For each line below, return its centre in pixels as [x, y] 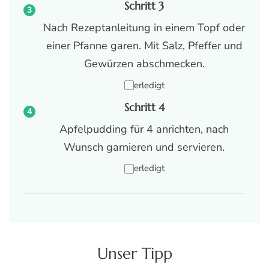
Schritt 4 [144, 107]
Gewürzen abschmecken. [144, 64]
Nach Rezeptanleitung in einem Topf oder [144, 28]
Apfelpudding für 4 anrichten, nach [144, 129]
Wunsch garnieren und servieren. [144, 147]
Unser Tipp [134, 253]
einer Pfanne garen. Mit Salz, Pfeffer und [144, 46]
